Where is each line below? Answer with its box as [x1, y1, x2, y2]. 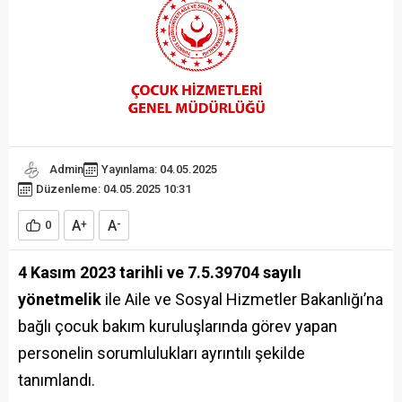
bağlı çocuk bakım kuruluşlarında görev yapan [18, 317, 337, 336]
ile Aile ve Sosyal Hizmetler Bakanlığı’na [101, 290, 383, 310]
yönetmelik [18, 290, 101, 310]
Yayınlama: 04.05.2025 [101, 162, 217, 176]
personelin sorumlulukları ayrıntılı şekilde [18, 344, 305, 363]
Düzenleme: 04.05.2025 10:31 [36, 182, 191, 197]
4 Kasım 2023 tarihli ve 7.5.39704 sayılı [18, 263, 301, 283]
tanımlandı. [18, 371, 95, 390]
